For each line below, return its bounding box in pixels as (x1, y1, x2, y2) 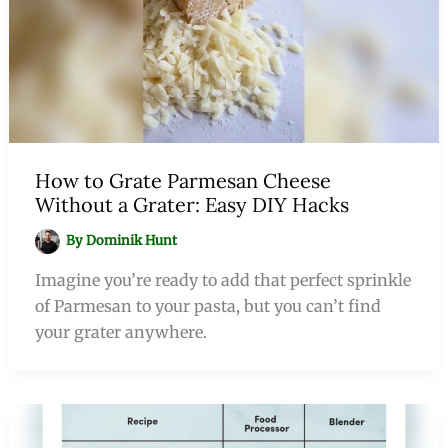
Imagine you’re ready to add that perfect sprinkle (34, 269, 411, 290)
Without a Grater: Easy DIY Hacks (34, 191, 349, 217)
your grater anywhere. (34, 321, 207, 342)
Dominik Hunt (86, 231, 178, 249)
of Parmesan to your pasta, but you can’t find (34, 295, 381, 316)
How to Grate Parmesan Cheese (34, 167, 331, 193)
